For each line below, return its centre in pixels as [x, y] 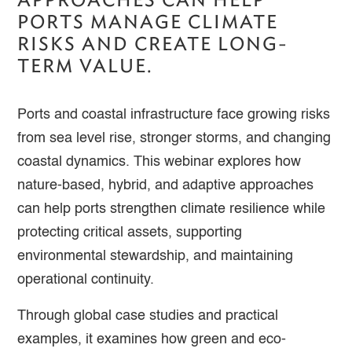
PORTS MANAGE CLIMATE [148, 21]
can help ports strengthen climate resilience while [172, 209]
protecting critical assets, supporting [130, 232]
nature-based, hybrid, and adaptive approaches [166, 185]
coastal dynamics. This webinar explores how [159, 161]
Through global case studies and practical [148, 315]
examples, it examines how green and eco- [152, 339]
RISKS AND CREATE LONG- [153, 43]
